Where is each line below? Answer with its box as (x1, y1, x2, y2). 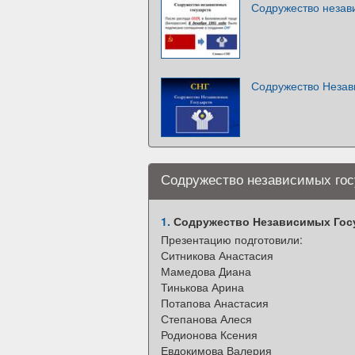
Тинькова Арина (161, 278, 244, 295)
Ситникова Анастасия (161, 246, 273, 263)
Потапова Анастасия (161, 294, 269, 311)
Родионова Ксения (161, 326, 258, 342)
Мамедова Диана (161, 262, 251, 279)
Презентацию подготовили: (161, 231, 303, 247)
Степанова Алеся (161, 310, 252, 326)
